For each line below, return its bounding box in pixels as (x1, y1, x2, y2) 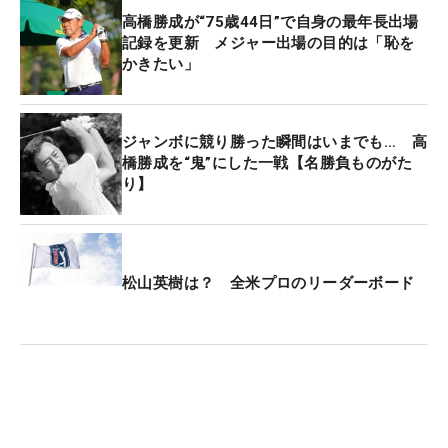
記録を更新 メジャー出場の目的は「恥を (122, 34, 415, 53)
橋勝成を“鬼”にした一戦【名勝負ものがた (122, 154, 412, 173)
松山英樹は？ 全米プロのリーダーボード (122, 274, 415, 293)
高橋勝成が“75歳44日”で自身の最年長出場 (122, 13, 419, 32)
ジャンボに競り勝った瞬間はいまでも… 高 (122, 133, 427, 152)
